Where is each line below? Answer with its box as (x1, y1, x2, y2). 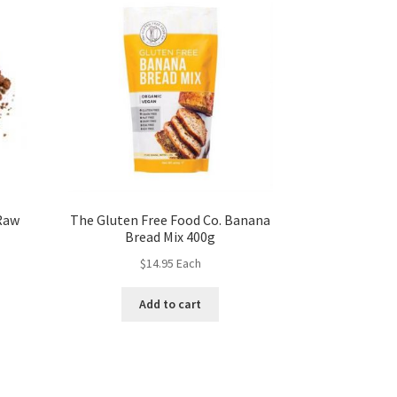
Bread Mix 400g (125, 228, 216, 246)
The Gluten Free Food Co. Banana (70, 211, 271, 230)
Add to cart (139, 296, 202, 313)
